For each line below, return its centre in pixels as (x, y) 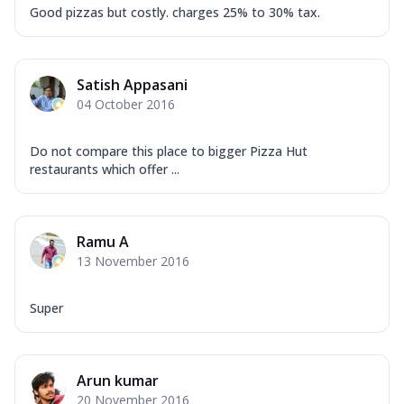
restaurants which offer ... (105, 169)
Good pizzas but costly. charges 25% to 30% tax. (175, 12)
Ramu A (103, 241)
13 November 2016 (133, 261)
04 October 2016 (126, 104)
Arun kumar (118, 380)
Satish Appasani (132, 84)
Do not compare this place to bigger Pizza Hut (169, 151)
